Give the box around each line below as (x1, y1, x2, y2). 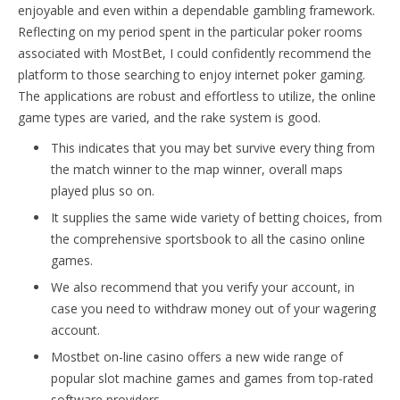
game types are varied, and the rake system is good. (18, 108, 321, 126)
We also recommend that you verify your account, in (51, 278, 354, 296)
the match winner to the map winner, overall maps (51, 160, 343, 178)
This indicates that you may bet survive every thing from (51, 138, 375, 156)
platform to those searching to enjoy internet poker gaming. (18, 65, 365, 83)
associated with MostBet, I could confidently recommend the (18, 44, 371, 62)
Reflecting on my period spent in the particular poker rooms (18, 22, 362, 40)
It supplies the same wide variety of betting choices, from (51, 208, 382, 226)
